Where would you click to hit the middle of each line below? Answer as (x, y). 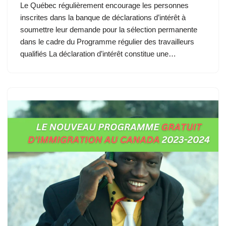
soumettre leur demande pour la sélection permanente (109, 29)
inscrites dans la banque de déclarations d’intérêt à (103, 17)
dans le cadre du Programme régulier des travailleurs (107, 41)
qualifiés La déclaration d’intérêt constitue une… (99, 53)
